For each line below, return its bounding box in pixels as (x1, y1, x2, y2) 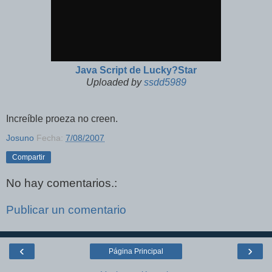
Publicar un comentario (6, 203, 126, 216)
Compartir (12, 153, 45, 162)
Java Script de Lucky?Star (75, 65, 197, 76)
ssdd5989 (143, 77, 186, 88)
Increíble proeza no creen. (6, 114, 118, 124)
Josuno (6, 133, 34, 143)
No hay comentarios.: (6, 177, 117, 190)
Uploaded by (86, 77, 144, 88)
